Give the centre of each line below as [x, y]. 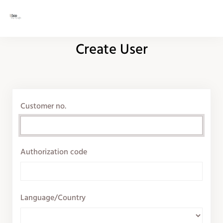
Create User [116, 50]
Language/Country [53, 198]
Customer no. [43, 107]
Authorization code [54, 152]
